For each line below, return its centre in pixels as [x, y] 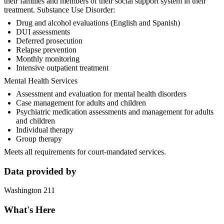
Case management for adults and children [81, 102]
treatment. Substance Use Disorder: [59, 9]
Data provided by [40, 171]
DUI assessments [43, 31]
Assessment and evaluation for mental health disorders [101, 93]
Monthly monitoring [48, 58]
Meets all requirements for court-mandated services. [85, 151]
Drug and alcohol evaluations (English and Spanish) [98, 22]
